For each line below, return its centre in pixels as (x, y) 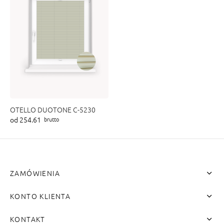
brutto (51, 119)
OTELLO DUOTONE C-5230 (53, 109)
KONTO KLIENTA (40, 196)
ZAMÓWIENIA (35, 173)
